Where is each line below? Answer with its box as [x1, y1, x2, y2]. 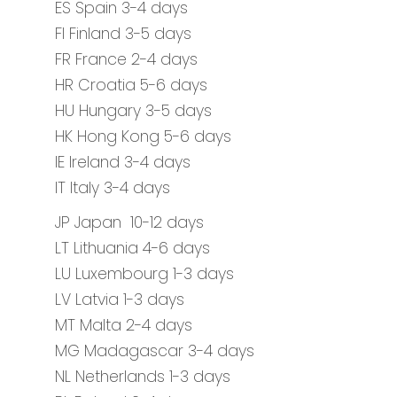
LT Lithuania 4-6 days [55, 237, 210, 259]
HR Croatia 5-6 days [55, 74, 207, 96]
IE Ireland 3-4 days [55, 152, 191, 173]
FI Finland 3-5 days [55, 23, 191, 44]
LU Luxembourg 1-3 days [55, 263, 234, 284]
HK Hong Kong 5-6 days [55, 126, 231, 147]
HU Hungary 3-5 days [55, 100, 212, 121]
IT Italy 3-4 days [55, 177, 170, 198]
